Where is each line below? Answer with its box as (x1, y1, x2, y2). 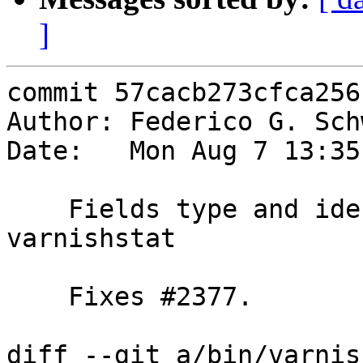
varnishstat (6, 224, 176, 254)
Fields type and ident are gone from (6, 194, 68, 224)
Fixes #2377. (6, 282, 68, 312)
